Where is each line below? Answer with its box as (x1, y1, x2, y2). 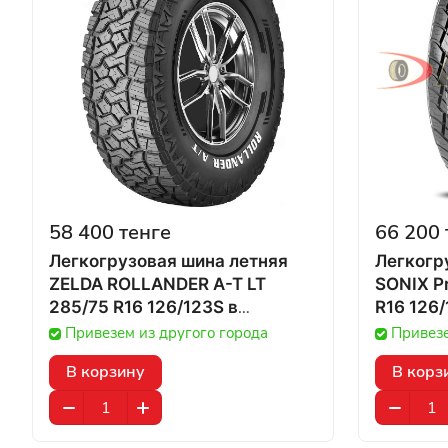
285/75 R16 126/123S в (49, 297, 228, 317)
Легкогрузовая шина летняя (49, 251, 288, 271)
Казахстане (49, 320, 149, 340)
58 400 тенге (49, 219, 171, 246)
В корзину (66, 361, 145, 383)
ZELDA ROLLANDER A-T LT (49, 274, 266, 294)
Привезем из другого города (65, 323, 268, 343)
